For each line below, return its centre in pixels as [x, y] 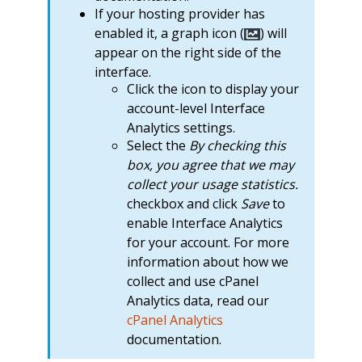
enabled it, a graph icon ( [169, 33]
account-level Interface [196, 109]
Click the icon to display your [213, 89]
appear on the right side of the [187, 52]
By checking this [237, 145]
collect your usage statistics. [212, 184]
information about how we [207, 261]
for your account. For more [208, 242]
